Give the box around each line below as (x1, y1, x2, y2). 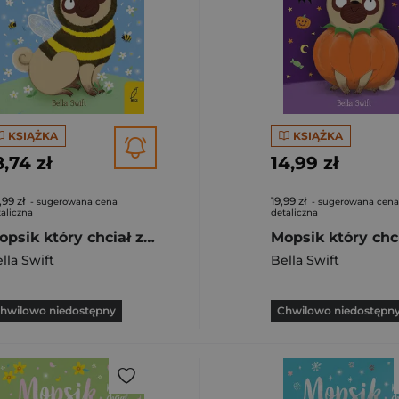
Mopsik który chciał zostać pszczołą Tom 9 (143, 229, 155, 246)
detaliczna (271, 207, 318, 218)
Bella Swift (271, 252, 339, 268)
